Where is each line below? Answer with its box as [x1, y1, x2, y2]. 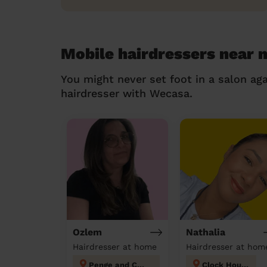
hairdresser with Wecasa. [61, 87, 193, 100]
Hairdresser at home [73, 242, 157, 252]
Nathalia [186, 226, 225, 238]
